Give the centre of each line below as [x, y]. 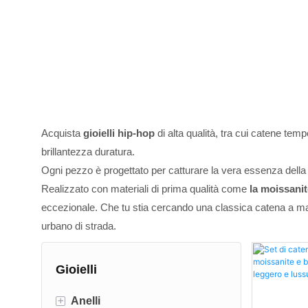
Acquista [62, 133]
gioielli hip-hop [119, 133]
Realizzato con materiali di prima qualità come [145, 189]
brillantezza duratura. [88, 152]
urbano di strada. [79, 226]
